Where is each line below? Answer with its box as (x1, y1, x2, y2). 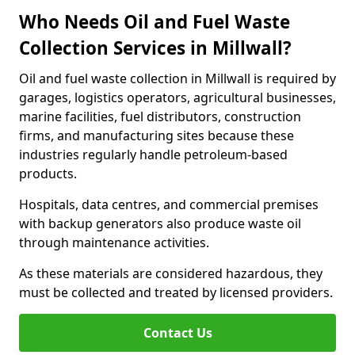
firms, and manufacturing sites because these (19, 127, 294, 144)
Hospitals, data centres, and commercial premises (19, 196, 319, 213)
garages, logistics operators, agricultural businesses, (19, 89, 336, 106)
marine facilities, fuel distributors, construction (19, 108, 301, 125)
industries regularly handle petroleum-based (19, 146, 288, 163)
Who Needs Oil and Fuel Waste (19, 10, 290, 34)
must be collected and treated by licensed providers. (19, 284, 333, 301)
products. (19, 165, 77, 182)
